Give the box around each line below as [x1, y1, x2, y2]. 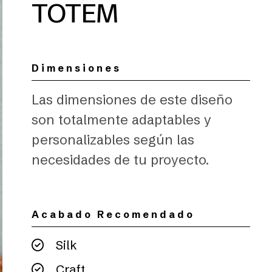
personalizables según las [32, 132, 194, 148]
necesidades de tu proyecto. [32, 152, 209, 168]
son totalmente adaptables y [32, 112, 211, 128]
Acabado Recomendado [32, 208, 195, 220]
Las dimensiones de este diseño [32, 92, 233, 108]
